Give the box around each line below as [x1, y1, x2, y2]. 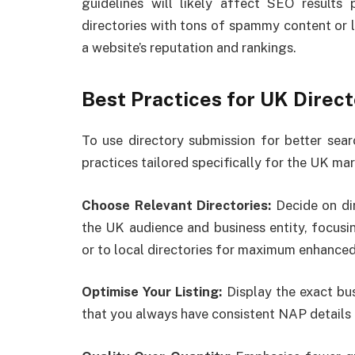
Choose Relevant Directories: [82, 197, 276, 213]
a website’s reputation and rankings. [82, 39, 296, 55]
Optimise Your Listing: [82, 284, 223, 300]
